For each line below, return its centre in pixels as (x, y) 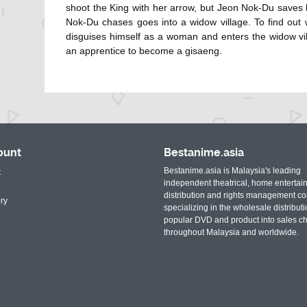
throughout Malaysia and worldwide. (231, 233)
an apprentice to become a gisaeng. (144, 51)
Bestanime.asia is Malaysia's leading (232, 171)
